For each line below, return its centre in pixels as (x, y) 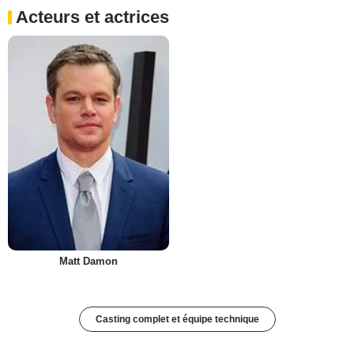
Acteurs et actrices (92, 17)
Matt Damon (88, 262)
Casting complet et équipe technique (177, 320)
